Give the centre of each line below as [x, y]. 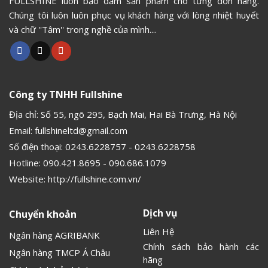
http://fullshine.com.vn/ [95, 179]
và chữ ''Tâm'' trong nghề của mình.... [83, 30]
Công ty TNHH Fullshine [66, 94]
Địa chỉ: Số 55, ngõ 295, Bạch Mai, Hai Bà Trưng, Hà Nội [123, 114]
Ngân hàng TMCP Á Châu [60, 252]
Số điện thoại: [37, 146]
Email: [22, 130]
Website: [28, 179]
